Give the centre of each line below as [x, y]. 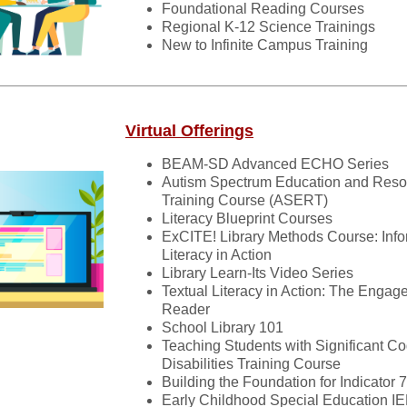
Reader [186, 309]
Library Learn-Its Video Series [258, 273]
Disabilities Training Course [251, 364]
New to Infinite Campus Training [265, 45]
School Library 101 [223, 328]
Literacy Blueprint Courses [247, 218]
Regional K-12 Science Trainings [268, 27]
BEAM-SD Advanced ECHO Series [275, 164]
